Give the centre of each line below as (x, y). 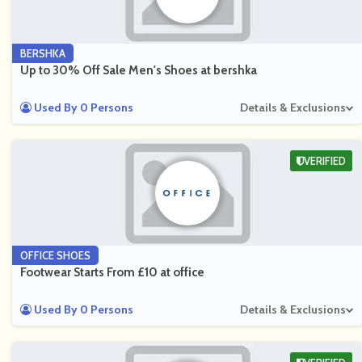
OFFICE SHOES (55, 255)
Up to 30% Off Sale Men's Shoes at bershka (139, 70)
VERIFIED (325, 161)
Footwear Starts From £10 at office (112, 272)
